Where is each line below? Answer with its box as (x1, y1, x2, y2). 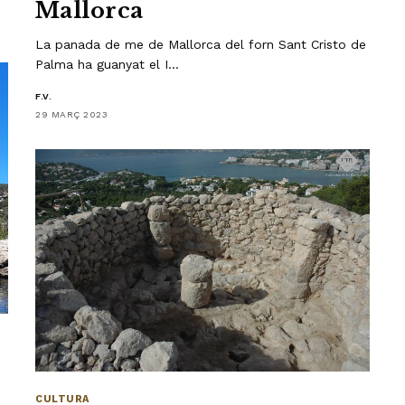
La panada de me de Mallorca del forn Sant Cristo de (35, 37, 367, 52)
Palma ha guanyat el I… (35, 57, 180, 72)
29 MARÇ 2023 (35, 109, 108, 120)
